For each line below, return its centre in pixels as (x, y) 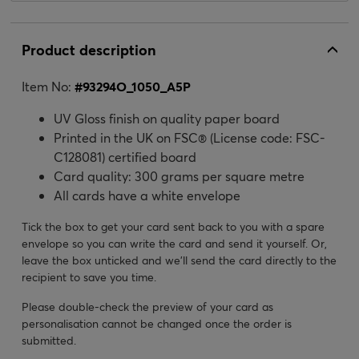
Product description (89, 49)
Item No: (48, 86)
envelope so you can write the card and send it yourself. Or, (174, 243)
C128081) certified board (125, 156)
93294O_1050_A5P (137, 86)
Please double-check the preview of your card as (147, 306)
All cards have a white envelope (147, 195)
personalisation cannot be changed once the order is (157, 323)
